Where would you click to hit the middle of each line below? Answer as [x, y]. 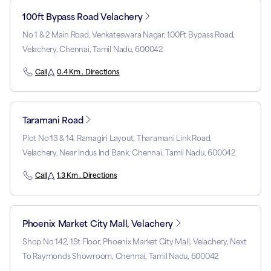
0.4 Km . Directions [88, 72]
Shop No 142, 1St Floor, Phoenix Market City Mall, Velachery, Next [135, 242]
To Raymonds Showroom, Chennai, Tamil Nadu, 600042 [121, 256]
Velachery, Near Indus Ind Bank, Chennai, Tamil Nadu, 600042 [129, 153]
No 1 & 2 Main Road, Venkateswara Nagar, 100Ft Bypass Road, [129, 35]
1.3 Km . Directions [87, 176]
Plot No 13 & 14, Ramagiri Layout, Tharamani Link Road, [117, 139]
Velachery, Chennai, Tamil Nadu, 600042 [93, 50]
